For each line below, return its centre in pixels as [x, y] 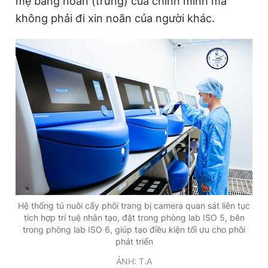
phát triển [134, 241]
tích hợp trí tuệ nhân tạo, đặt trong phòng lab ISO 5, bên [134, 217]
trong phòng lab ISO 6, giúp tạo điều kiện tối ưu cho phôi [134, 229]
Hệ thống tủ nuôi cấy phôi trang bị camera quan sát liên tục [134, 205]
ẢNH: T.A [134, 261]
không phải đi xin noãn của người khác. [115, 18]
